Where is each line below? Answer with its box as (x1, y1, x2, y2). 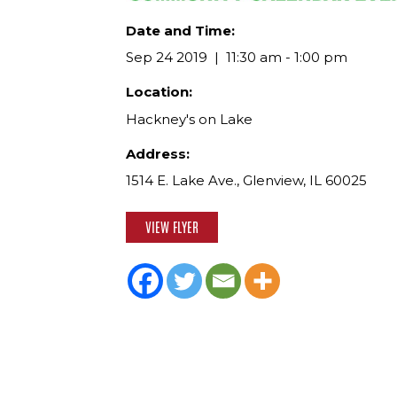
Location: (126, 83, 192, 101)
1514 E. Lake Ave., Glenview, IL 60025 (126, 172, 367, 190)
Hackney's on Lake (126, 110, 253, 128)
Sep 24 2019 (126, 49, 207, 66)
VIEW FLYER (145, 218, 198, 237)
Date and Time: (126, 21, 235, 39)
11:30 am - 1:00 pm (222, 49, 347, 66)
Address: (126, 144, 190, 162)
